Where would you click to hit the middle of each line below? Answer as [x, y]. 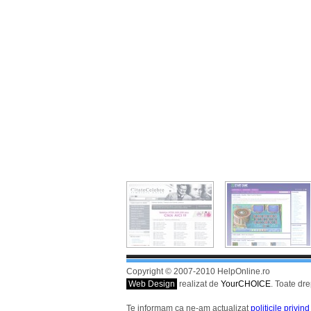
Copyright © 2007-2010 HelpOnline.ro [198, 271]
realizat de [199, 284]
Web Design [152, 284]
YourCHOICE [246, 284]
